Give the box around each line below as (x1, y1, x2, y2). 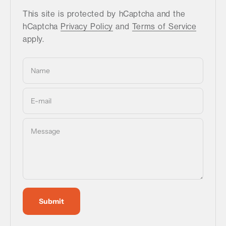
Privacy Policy (61, 22, 113, 31)
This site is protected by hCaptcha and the (23, 9, 186, 19)
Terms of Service (132, 22, 197, 31)
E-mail (31, 96, 51, 105)
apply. (23, 34, 44, 44)
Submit (39, 197, 64, 206)
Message (31, 127, 60, 136)
